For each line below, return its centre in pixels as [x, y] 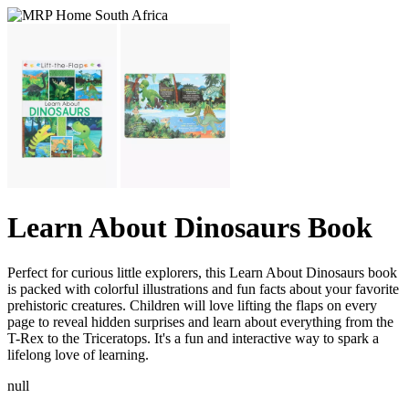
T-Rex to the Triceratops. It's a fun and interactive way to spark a [193, 338]
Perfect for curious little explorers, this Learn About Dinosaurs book [202, 272]
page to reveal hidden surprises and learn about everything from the [200, 321]
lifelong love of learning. [78, 354]
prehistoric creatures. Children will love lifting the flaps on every [192, 305]
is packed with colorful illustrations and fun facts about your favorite [203, 288]
